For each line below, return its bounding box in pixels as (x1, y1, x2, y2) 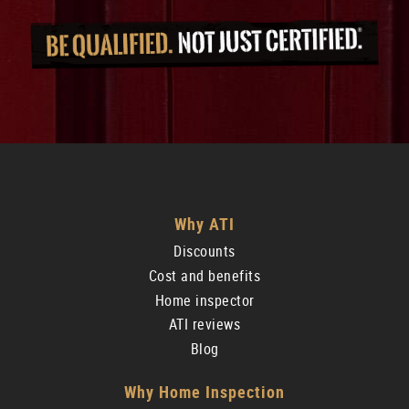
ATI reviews (168, 316, 241, 334)
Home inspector (154, 291, 255, 309)
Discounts (173, 242, 236, 260)
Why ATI (174, 214, 235, 234)
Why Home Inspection (124, 383, 285, 403)
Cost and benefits (148, 267, 261, 285)
